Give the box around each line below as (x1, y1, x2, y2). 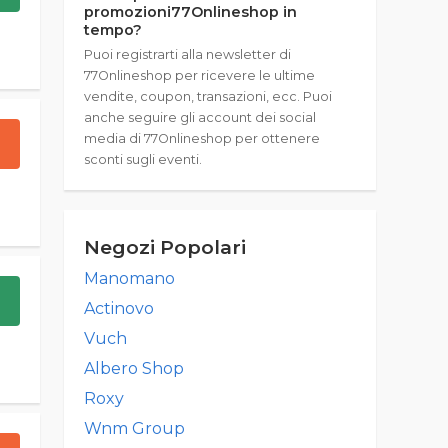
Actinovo (84, 299, 154, 318)
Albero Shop (84, 359, 184, 378)
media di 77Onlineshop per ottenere (84, 131, 320, 146)
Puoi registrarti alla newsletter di (84, 47, 291, 62)
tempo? (84, 21, 142, 39)
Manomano (84, 269, 175, 288)
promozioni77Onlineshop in (84, 3, 297, 21)
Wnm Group (84, 419, 185, 438)
